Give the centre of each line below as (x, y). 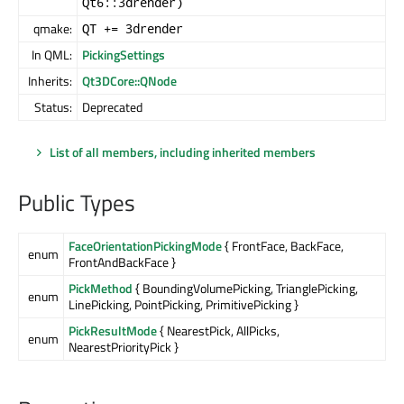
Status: (53, 106)
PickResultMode (113, 331)
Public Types (77, 203)
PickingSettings (124, 54)
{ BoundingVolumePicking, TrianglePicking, (245, 289)
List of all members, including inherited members (183, 151)
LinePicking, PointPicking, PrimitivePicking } (184, 305)
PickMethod (101, 289)
